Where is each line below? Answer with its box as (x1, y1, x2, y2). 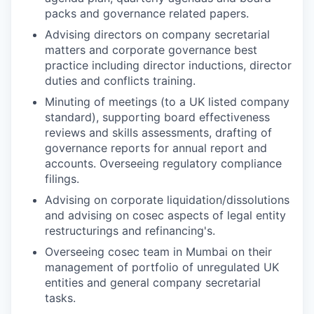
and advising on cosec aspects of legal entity (45, 208, 286, 222)
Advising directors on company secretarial (45, 27, 270, 41)
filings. (45, 172, 79, 186)
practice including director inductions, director (45, 58, 292, 72)
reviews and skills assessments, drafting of (45, 125, 272, 139)
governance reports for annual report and (45, 141, 267, 155)
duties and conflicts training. (45, 74, 196, 88)
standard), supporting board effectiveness (45, 110, 270, 124)
